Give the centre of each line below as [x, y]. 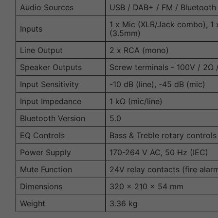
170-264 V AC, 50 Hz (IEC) [159, 153]
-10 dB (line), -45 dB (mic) [157, 84]
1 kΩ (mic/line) [136, 101]
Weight [33, 204]
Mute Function [46, 170]
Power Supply [45, 153]
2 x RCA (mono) [139, 50]
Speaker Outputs [51, 67]
